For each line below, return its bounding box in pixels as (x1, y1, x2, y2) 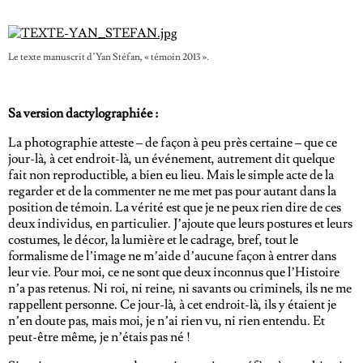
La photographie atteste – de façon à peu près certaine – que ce (8, 135, 337, 151)
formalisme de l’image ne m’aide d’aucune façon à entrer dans (8, 248, 336, 264)
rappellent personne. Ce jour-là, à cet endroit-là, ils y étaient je (8, 297, 336, 313)
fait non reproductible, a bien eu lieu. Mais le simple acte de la (8, 167, 334, 183)
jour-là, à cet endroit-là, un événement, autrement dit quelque (8, 151, 335, 167)
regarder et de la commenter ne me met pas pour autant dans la (8, 183, 336, 199)
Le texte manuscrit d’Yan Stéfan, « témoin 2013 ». (8, 51, 209, 63)
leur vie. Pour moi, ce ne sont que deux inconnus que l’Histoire (8, 264, 340, 280)
